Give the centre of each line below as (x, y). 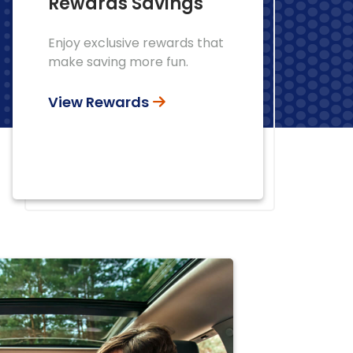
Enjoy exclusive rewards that (136, 43)
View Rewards (98, 102)
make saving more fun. (118, 62)
